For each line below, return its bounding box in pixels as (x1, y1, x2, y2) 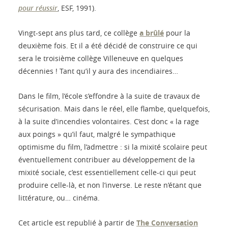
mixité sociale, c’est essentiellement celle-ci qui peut (18, 167, 196, 178)
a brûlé (139, 28, 164, 38)
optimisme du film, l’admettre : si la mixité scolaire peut (18, 142, 207, 152)
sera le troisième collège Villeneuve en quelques (18, 53, 183, 64)
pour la (164, 28, 190, 38)
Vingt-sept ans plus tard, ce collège (18, 28, 139, 38)
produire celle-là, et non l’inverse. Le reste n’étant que (18, 180, 202, 190)
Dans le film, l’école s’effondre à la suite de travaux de (18, 91, 200, 101)
